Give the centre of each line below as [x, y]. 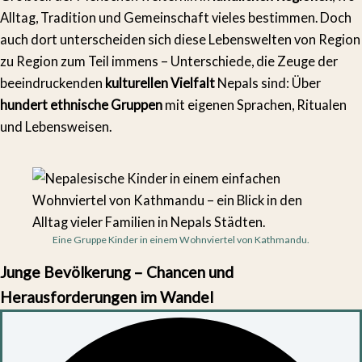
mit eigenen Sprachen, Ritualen [255, 105]
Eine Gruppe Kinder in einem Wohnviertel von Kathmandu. [181, 239]
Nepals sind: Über [268, 83]
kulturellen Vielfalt [160, 83]
